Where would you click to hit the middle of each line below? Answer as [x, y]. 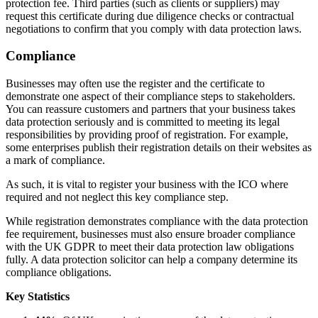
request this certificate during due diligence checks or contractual [150, 16]
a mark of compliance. [57, 160]
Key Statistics [38, 297]
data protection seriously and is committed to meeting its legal [143, 122]
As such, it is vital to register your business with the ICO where [147, 185]
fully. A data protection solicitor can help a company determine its [152, 260]
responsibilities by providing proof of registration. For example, [147, 135]
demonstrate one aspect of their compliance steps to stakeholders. [150, 97]
